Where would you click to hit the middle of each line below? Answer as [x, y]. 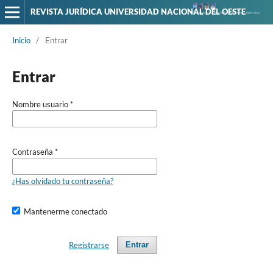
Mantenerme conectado [66, 211]
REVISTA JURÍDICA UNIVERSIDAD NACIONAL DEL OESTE [138, 12]
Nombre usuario [41, 104]
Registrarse [89, 245]
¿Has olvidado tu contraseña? [62, 181]
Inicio [21, 40]
